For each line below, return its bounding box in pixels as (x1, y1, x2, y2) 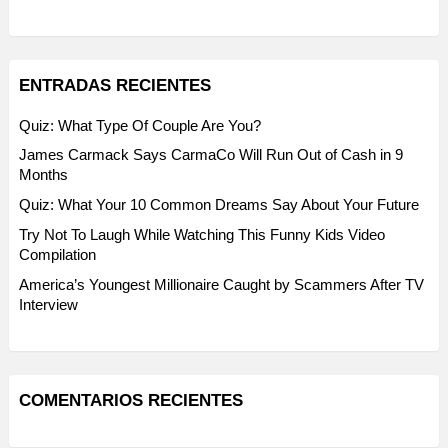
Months (19, 166, 68, 184)
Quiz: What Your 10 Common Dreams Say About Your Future (19, 196, 419, 214)
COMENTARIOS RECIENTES (19, 391, 243, 411)
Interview (19, 296, 78, 314)
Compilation (19, 246, 96, 264)
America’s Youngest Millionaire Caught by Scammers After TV (19, 276, 424, 294)
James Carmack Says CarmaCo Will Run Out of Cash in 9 (19, 146, 403, 164)
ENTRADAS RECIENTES (19, 75, 211, 95)
